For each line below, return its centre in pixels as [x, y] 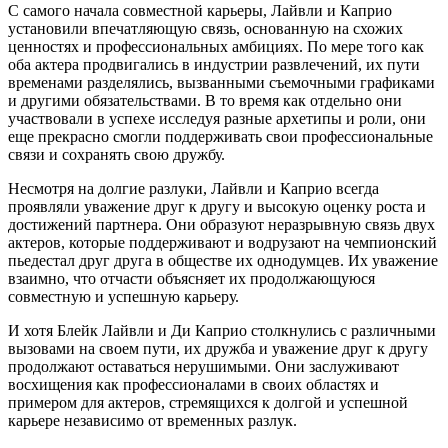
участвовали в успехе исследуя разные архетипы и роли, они [217, 118]
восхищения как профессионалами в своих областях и [193, 384]
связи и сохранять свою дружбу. [116, 154]
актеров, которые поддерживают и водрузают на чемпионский [222, 242]
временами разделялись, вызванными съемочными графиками [221, 82]
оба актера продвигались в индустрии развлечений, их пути [214, 64]
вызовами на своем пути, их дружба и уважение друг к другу [218, 348]
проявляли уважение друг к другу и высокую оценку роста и [217, 206]
